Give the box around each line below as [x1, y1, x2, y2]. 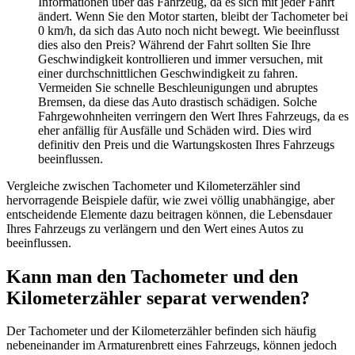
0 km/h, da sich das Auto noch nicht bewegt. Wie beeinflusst [38, 23, 339, 37]
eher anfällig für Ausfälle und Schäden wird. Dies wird [38, 123, 311, 137]
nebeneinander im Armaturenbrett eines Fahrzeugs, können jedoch [6, 338, 337, 353]
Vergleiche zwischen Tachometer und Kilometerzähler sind [6, 178, 300, 193]
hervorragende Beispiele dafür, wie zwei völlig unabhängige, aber [6, 193, 334, 207]
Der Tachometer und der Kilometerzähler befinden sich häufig [6, 324, 316, 338]
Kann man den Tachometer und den [6, 265, 298, 287]
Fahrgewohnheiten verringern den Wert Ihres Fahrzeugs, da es [38, 109, 349, 123]
